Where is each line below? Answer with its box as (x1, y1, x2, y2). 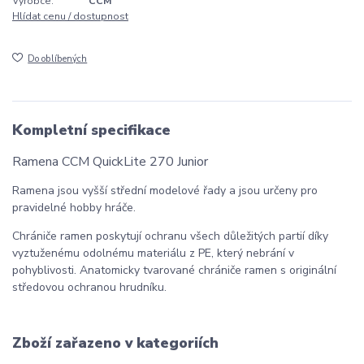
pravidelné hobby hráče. (12, 199, 136, 215)
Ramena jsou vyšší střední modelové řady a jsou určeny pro (12, 182, 318, 198)
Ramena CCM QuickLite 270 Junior (12, 152, 208, 171)
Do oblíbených (28, 53, 88, 66)
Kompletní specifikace (12, 120, 171, 141)
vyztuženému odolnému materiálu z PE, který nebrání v (12, 245, 294, 261)
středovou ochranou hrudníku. (12, 279, 167, 295)
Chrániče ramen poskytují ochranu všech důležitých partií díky (12, 227, 328, 244)
